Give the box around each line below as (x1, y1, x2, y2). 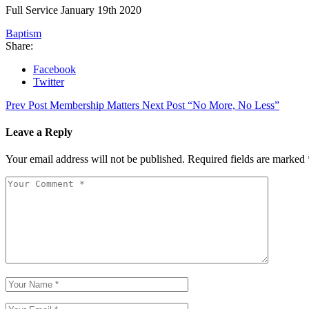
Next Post (142, 99, 185, 111)
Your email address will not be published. (6, 153, 185, 166)
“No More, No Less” (188, 99, 279, 111)
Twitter (33, 75, 64, 88)
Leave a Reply (6, 126, 72, 139)
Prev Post (6, 99, 47, 111)
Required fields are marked (188, 153, 308, 166)
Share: (6, 39, 33, 52)
